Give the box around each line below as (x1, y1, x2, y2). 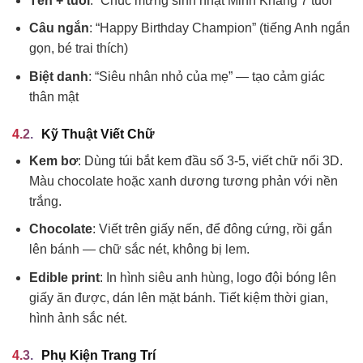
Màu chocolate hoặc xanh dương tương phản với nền (28, 173, 338, 188)
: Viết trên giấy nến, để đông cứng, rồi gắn (92, 222, 332, 237)
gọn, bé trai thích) (28, 41, 128, 56)
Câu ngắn (28, 21, 89, 36)
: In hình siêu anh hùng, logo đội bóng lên (99, 270, 336, 284)
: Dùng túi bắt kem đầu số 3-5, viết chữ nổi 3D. (77, 153, 343, 168)
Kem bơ (28, 153, 78, 168)
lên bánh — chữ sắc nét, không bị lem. (28, 242, 250, 257)
